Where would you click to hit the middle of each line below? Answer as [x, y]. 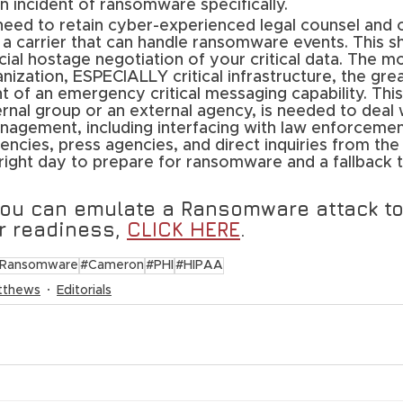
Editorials [84, 290]
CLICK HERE [184, 230]
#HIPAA [199, 266]
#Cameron [112, 266]
